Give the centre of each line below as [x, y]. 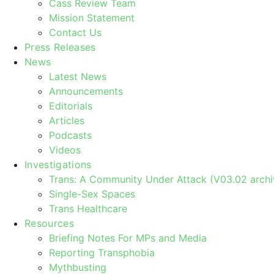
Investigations [58, 164]
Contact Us [75, 32]
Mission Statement [92, 17]
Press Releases [60, 47]
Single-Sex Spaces [92, 194]
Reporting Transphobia [102, 252]
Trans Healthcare [88, 208]
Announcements [86, 91]
